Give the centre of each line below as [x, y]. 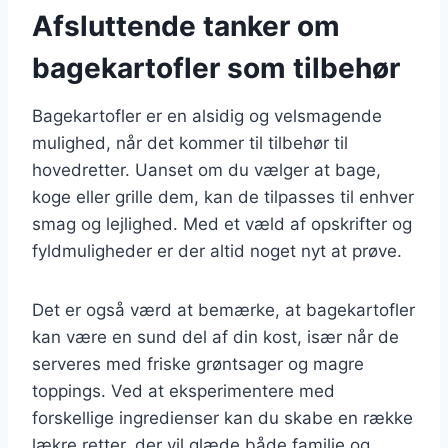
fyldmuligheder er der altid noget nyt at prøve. [217, 250]
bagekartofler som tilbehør [216, 67]
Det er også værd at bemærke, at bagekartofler [223, 309]
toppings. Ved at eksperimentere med [183, 390]
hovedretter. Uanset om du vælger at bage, [206, 169]
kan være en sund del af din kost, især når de [215, 336]
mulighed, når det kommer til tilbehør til [190, 142]
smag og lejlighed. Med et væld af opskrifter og [222, 223]
